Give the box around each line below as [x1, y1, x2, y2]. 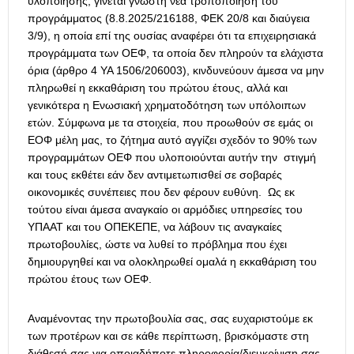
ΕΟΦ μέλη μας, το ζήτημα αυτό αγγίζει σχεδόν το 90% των [28, 134, 317, 147]
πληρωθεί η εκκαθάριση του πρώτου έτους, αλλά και [28, 81, 288, 95]
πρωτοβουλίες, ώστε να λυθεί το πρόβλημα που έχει [28, 238, 287, 251]
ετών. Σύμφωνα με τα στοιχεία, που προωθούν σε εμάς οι [28, 116, 313, 130]
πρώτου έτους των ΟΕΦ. [28, 273, 152, 286]
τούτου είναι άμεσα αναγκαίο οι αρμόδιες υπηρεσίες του [28, 203, 303, 217]
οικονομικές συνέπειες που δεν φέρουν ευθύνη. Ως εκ [28, 186, 295, 199]
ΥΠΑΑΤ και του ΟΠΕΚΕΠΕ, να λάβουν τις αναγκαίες [28, 220, 282, 234]
